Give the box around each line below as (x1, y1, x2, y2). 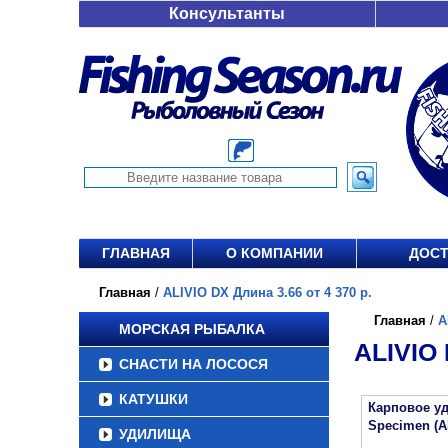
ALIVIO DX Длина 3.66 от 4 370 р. (163, 285, 372, 300)
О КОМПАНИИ (226, 245, 323, 261)
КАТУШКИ (119, 391, 188, 407)
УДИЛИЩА (119, 426, 191, 442)
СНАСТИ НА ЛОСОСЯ (119, 356, 268, 372)
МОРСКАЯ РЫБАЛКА (119, 321, 265, 337)
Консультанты (169, 5, 285, 22)
